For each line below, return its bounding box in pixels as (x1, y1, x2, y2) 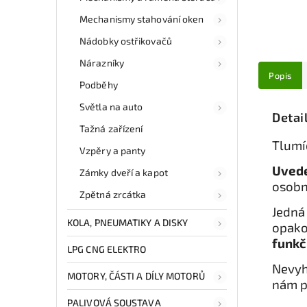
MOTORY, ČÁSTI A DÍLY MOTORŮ (67, 269, 205, 282)
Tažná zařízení (79, 122, 143, 134)
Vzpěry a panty (79, 144, 146, 156)
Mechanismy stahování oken (79, 12, 204, 25)
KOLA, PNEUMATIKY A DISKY (67, 216, 188, 228)
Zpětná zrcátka (79, 188, 147, 200)
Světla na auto (79, 100, 143, 112)
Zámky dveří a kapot (79, 166, 168, 178)
